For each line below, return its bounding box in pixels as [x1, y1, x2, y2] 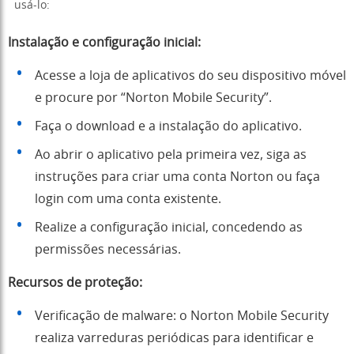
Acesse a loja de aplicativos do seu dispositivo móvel [35, 70, 346, 83]
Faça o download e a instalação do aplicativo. [35, 120, 302, 134]
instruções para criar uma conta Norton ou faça [35, 171, 320, 184]
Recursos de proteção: [8, 277, 142, 290]
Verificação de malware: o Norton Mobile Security [35, 310, 329, 323]
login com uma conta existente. [35, 193, 221, 206]
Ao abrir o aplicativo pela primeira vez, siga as [35, 149, 307, 162]
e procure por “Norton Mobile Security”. [35, 92, 272, 105]
